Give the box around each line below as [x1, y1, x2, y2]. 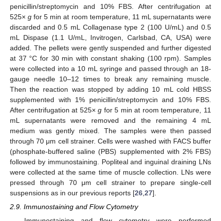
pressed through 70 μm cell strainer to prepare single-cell [10, 178, 211, 186]
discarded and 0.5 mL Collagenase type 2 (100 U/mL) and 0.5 [10, 23, 211, 31]
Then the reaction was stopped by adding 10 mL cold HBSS [10, 85, 211, 93]
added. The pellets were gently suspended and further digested [10, 43, 211, 52]
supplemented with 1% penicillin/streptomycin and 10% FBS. [10, 95, 211, 104]
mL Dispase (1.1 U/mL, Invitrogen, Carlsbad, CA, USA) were [10, 33, 211, 41]
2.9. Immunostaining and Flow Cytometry [10, 202, 138, 211]
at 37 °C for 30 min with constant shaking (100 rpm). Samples [10, 54, 211, 62]
